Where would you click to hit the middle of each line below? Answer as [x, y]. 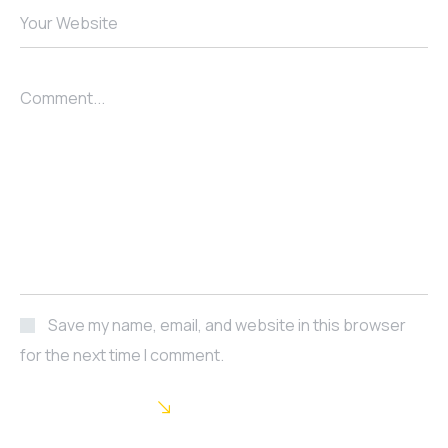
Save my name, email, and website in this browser [227, 325]
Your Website [69, 23]
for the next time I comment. [122, 355]
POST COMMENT [77, 407]
